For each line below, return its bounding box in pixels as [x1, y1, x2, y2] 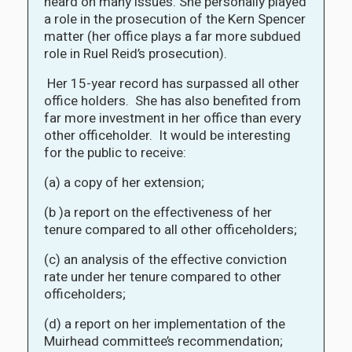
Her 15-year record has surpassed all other [44, 73, 299, 93]
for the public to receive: [44, 142, 186, 163]
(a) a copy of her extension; [44, 172, 204, 192]
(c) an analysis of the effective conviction [44, 249, 287, 269]
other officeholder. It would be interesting [44, 125, 291, 145]
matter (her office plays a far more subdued [44, 26, 301, 46]
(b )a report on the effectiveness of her [44, 202, 272, 222]
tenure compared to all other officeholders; [44, 219, 297, 240]
